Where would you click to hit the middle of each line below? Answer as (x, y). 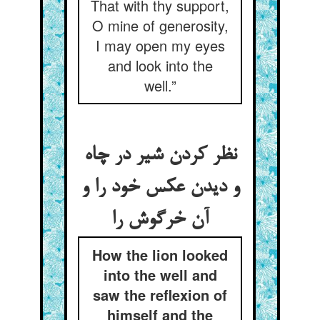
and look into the (160, 65)
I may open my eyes (160, 45)
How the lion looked (160, 255)
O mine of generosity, (160, 25)
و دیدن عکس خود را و (160, 188)
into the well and (160, 275)
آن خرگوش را (160, 220)
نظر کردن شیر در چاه (160, 156)
